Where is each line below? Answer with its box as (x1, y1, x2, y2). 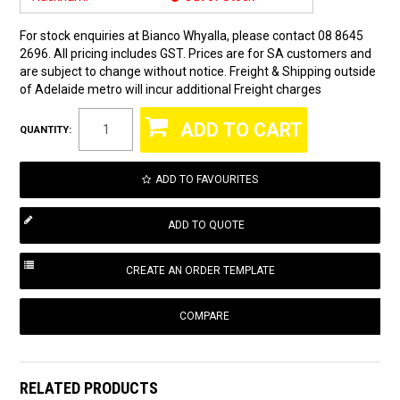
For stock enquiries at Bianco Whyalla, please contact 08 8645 (20, 28, 364, 43)
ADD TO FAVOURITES (155, 172, 258, 186)
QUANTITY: (20, 123, 72, 136)
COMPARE (179, 309, 229, 322)
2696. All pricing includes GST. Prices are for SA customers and (20, 46, 372, 61)
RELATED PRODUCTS (20, 378, 159, 397)
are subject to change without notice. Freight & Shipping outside (20, 63, 377, 79)
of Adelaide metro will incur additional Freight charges (20, 81, 322, 96)
